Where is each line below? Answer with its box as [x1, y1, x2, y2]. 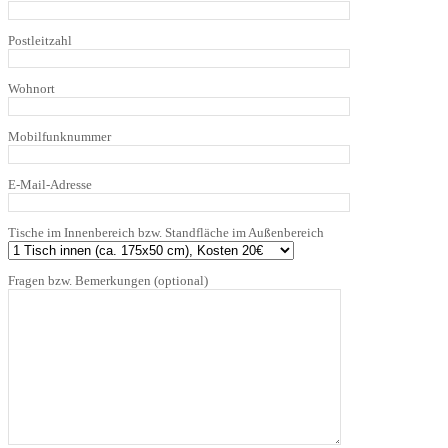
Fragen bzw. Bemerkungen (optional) [8, 272, 208, 288]
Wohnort [8, 80, 55, 96]
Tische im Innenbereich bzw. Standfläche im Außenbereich [8, 224, 324, 240]
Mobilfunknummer [8, 128, 111, 144]
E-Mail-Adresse [8, 176, 92, 192]
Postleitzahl [8, 32, 72, 48]
